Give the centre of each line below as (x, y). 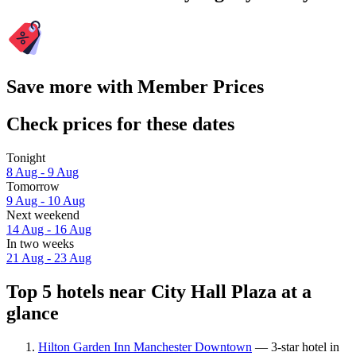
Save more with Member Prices (135, 87)
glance (33, 313)
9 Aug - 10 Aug (46, 201)
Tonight (26, 158)
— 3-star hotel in (296, 346)
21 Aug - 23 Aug (49, 258)
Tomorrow (33, 187)
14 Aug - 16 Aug (49, 230)
